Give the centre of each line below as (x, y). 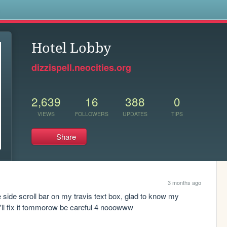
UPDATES (135, 113)
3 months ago (184, 183)
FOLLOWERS (92, 113)
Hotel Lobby (71, 48)
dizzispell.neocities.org (81, 67)
